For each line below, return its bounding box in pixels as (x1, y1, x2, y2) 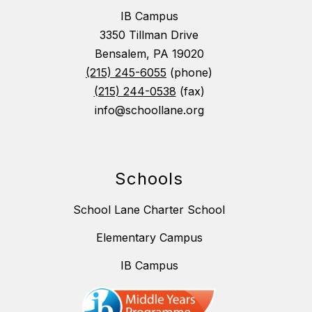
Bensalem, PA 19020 (94, 47, 204, 61)
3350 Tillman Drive (100, 28, 198, 42)
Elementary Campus (95, 231, 203, 245)
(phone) (166, 65, 212, 80)
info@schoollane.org (94, 103, 204, 118)
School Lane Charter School (73, 203, 225, 217)
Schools (115, 169, 183, 189)
